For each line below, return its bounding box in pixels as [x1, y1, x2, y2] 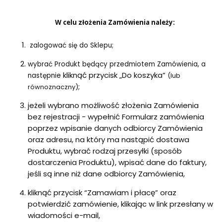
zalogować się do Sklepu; [30, 41, 113, 51]
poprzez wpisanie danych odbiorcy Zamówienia [28, 123, 203, 134]
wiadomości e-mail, [28, 210, 100, 221]
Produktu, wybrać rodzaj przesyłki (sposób [28, 146, 182, 157]
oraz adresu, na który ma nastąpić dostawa [28, 134, 189, 145]
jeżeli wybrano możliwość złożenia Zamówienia [28, 100, 199, 111]
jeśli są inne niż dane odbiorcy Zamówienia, [28, 168, 185, 179]
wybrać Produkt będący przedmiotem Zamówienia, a [28, 59, 206, 69]
